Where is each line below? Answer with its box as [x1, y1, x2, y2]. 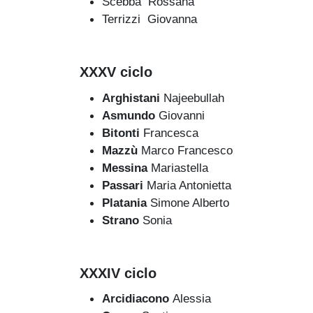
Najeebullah [163, 90, 224, 105]
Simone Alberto [150, 195, 229, 210]
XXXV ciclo [80, 64, 152, 80]
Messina [102, 160, 151, 175]
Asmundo [102, 108, 159, 122]
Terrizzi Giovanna [102, 12, 201, 27]
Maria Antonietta [147, 177, 231, 192]
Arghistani [102, 90, 163, 105]
